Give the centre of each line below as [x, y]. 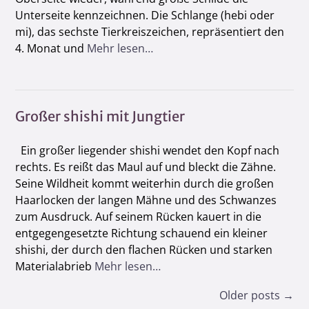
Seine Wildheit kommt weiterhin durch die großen [144, 183]
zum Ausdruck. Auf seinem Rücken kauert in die [138, 216]
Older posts [251, 296]
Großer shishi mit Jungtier [100, 116]
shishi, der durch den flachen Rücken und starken [144, 249]
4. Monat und [51, 48]
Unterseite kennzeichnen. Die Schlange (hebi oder [145, 15]
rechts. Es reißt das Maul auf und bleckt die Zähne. [146, 167]
